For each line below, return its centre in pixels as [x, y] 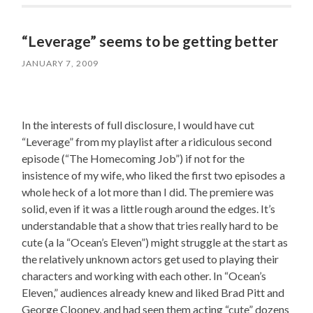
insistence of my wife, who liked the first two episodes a [154, 175]
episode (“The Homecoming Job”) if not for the [133, 159]
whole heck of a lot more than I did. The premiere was [148, 192]
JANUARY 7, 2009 [60, 64]
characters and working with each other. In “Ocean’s [144, 276]
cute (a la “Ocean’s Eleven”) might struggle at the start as [155, 242]
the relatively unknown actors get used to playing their [151, 259]
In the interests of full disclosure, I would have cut [138, 125]
